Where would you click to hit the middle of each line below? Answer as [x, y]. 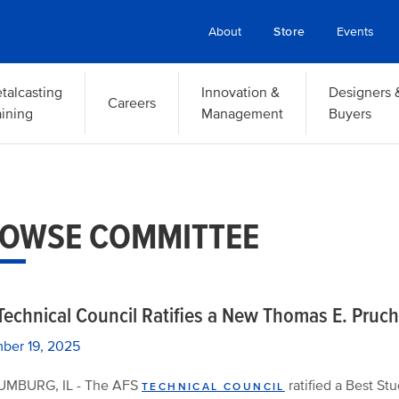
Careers [131, 103]
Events [356, 32]
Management [242, 114]
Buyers [350, 114]
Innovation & [240, 93]
